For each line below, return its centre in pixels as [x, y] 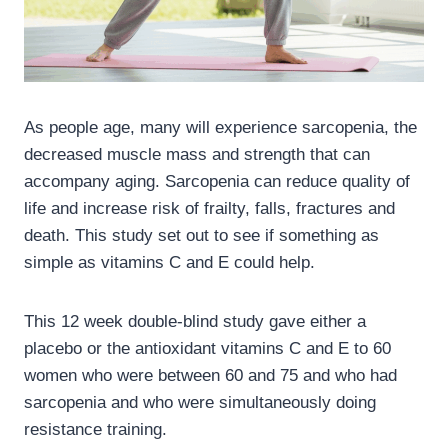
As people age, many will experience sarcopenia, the [220, 128]
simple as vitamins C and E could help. [169, 263]
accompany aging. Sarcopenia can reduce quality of [217, 182]
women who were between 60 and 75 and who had [210, 376]
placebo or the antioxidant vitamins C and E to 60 [207, 349]
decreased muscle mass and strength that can [197, 155]
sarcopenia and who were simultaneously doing [200, 403]
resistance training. [95, 430]
